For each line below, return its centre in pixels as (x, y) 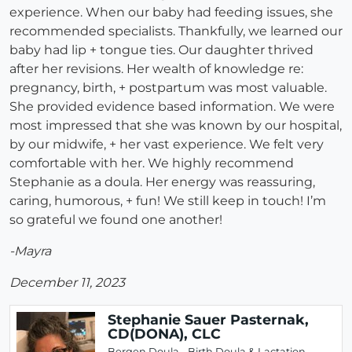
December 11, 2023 (67, 283)
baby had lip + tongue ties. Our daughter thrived (161, 50)
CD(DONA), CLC (164, 334)
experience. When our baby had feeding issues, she (171, 13)
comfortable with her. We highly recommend (152, 163)
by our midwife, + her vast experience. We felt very (167, 145)
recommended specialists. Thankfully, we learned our (176, 31)
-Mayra (30, 251)
